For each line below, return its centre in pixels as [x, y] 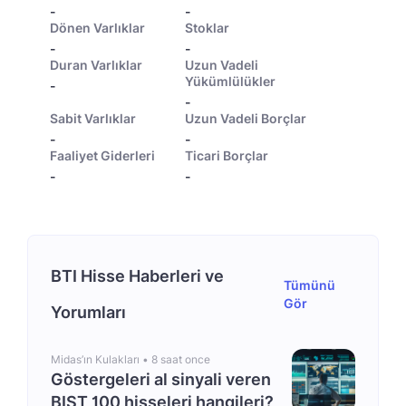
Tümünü [309, 285]
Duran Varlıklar [96, 65]
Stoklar [207, 28]
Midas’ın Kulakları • [101, 359]
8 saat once [181, 359]
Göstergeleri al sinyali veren [161, 379]
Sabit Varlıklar [93, 118]
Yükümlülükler [230, 81]
